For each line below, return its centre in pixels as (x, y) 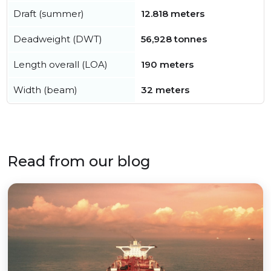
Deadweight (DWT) (58, 39)
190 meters (167, 65)
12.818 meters (173, 14)
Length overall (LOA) (60, 65)
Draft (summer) (49, 14)
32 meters (165, 90)
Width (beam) (45, 90)
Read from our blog (79, 162)
